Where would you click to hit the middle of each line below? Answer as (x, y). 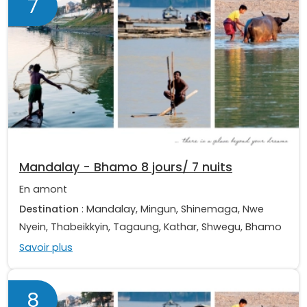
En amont (43, 189)
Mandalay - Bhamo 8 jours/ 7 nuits (126, 168)
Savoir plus (46, 247)
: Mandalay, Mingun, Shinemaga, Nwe (171, 209)
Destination (49, 209)
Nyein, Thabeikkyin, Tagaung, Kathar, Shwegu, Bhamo (150, 227)
